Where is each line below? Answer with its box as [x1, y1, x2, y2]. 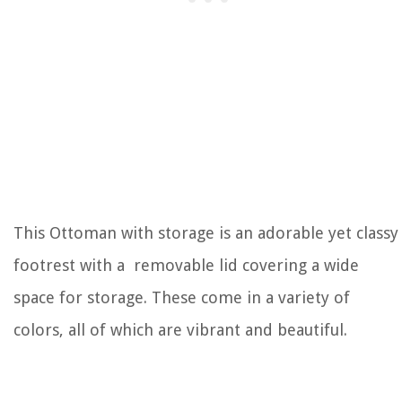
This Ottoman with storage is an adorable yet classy [13, 223, 398, 243]
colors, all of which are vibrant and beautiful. [13, 320, 352, 340]
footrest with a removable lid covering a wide [13, 256, 359, 275]
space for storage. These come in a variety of [13, 288, 350, 308]
